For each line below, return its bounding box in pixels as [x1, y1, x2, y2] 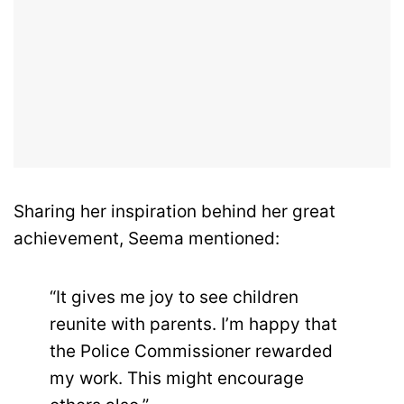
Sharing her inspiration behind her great [14, 201, 335, 223]
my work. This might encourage [50, 367, 304, 389]
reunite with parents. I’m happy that [50, 313, 337, 335]
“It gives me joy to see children [50, 286, 298, 308]
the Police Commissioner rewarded [50, 340, 333, 362]
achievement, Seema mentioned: [14, 228, 280, 250]
